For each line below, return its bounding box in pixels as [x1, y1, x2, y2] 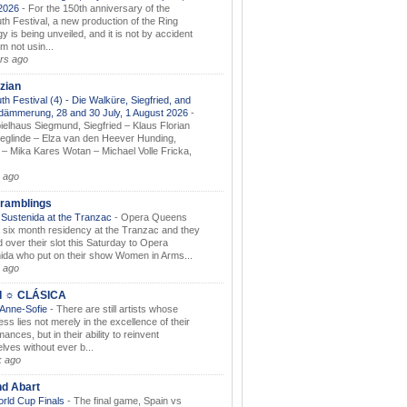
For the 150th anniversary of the [28, 2, 170, 14]
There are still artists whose [56, 303, 178, 314]
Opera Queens [121, 211, 187, 223]
